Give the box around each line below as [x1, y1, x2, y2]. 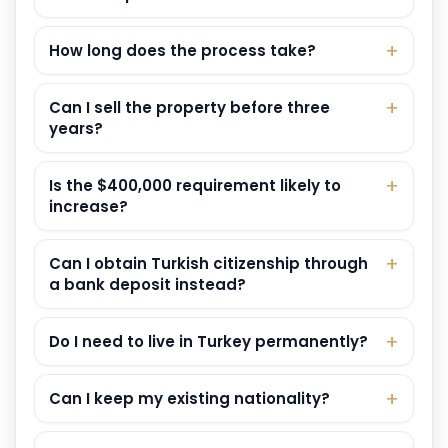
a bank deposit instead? [49, 274, 246, 296]
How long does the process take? [49, 40, 316, 62]
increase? [49, 196, 128, 218]
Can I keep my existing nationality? [49, 388, 330, 410]
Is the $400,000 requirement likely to [49, 175, 341, 197]
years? [49, 118, 103, 140]
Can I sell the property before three [49, 97, 330, 119]
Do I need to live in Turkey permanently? [49, 331, 368, 353]
